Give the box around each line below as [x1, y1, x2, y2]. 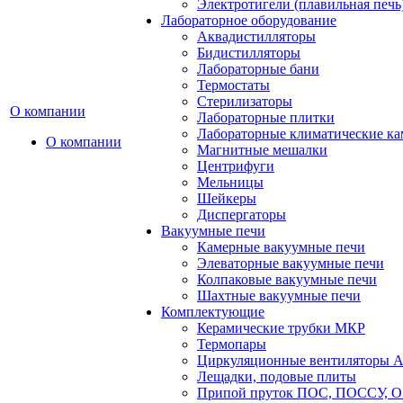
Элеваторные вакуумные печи [197, 255, 384, 271]
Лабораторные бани [197, 61, 319, 76]
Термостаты [197, 77, 270, 93]
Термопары [197, 336, 266, 352]
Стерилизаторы [197, 94, 292, 109]
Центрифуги [197, 158, 274, 174]
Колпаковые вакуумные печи [197, 272, 377, 287]
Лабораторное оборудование [161, 13, 336, 28]
